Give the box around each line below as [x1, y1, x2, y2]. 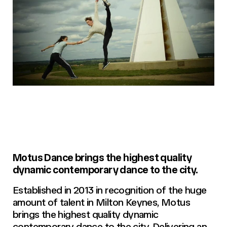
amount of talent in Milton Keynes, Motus [13, 196, 190, 209]
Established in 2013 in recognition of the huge [13, 184, 207, 197]
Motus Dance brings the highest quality [13, 152, 192, 164]
